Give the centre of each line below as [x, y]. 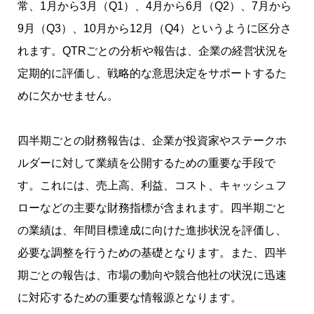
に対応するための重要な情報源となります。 [130, 298]
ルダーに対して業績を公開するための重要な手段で [146, 163]
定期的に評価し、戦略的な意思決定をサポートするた [152, 74]
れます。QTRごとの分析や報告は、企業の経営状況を [153, 51]
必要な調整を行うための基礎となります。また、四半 [152, 253]
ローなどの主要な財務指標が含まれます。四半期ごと [152, 208]
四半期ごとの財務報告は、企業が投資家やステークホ [152, 141]
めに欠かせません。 [68, 96]
